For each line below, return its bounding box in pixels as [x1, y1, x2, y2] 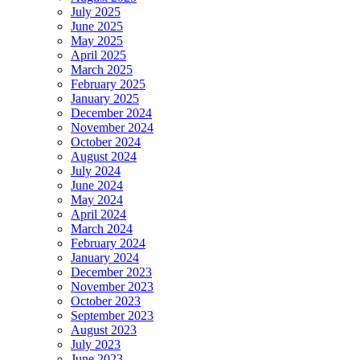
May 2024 [71, 193, 123, 207]
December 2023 [71, 265, 152, 280]
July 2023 [71, 337, 121, 352]
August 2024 [71, 149, 137, 164]
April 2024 [71, 207, 126, 222]
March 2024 [71, 222, 133, 236]
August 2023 [71, 323, 137, 337]
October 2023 [71, 294, 141, 309]
